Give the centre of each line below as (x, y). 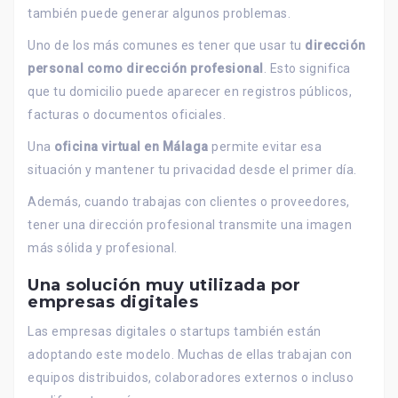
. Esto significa (307, 69)
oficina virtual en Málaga (131, 147)
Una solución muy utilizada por (164, 286)
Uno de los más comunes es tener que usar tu (166, 46)
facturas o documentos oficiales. (127, 115)
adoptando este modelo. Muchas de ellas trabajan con (190, 355)
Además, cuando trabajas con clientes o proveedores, (189, 202)
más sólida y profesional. (103, 248)
